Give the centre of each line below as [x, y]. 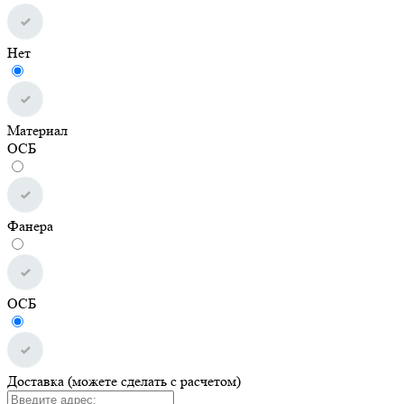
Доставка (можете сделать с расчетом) [124, 381]
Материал [37, 130]
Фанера [30, 225]
